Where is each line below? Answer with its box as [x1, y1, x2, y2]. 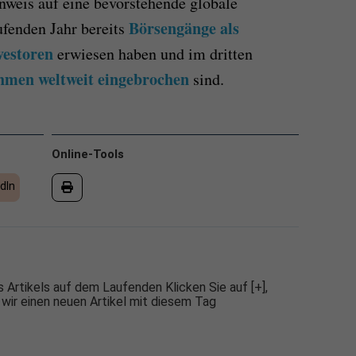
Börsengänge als [129, 16, 239, 40]
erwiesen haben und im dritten [53, 42, 253, 64]
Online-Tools [52, 146, 124, 161]
